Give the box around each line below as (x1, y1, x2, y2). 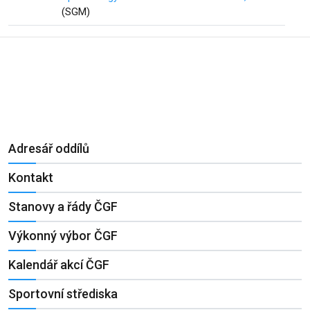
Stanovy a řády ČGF (8, 199, 118, 214)
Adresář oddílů (8, 141, 89, 156)
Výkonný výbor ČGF (8, 228, 118, 243)
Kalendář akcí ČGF (8, 257, 109, 272)
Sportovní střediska (8, 286, 118, 301)
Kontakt (8, 170, 53, 185)
